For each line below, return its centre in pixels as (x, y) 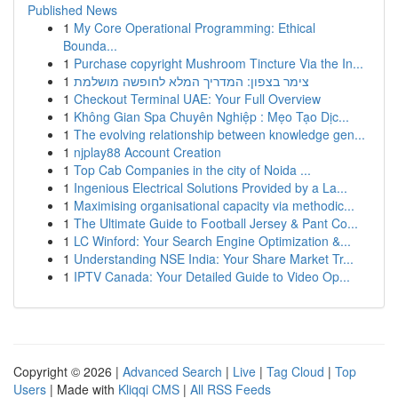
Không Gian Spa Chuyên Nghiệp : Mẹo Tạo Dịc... (211, 116)
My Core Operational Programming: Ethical (195, 28)
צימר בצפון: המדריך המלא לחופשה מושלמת (191, 81)
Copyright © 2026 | (68, 371)
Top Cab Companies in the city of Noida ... (192, 170)
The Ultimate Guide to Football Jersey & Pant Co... (216, 223)
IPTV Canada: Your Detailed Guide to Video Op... (212, 276)
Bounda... (90, 45)
